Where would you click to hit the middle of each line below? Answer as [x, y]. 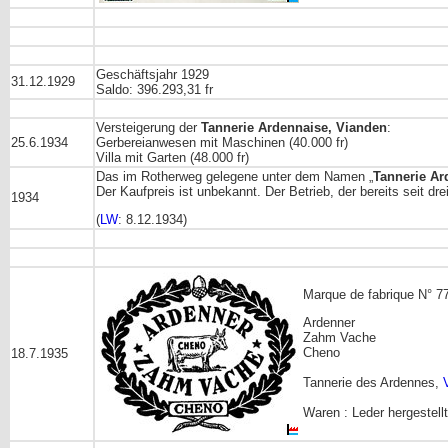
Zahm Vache [339, 338]
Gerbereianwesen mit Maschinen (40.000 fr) [222, 142]
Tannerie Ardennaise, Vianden [294, 127]
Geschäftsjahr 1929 [152, 74]
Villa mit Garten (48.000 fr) [172, 157]
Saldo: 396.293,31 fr [154, 89]
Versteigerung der [148, 127]
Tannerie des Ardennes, [373, 383]
